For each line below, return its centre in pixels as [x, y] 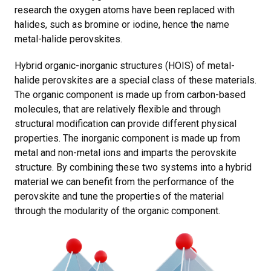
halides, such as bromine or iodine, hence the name [122, 24]
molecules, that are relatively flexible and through [118, 109]
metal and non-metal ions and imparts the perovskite [126, 152]
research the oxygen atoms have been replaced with [125, 10]
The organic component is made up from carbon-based [130, 94]
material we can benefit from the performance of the [124, 181]
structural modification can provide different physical [126, 123]
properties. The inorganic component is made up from [127, 138]
